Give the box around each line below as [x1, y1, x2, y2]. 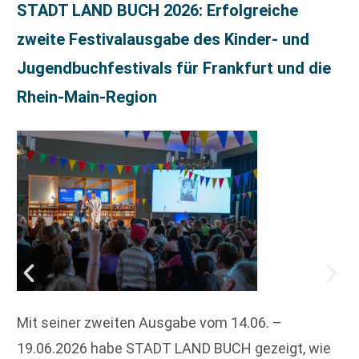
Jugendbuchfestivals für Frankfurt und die [17, 58, 331, 78]
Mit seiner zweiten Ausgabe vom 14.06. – [17, 313, 282, 331]
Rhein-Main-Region [17, 87, 157, 107]
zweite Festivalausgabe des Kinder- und [17, 29, 309, 49]
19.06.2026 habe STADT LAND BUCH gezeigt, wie [17, 339, 331, 357]
